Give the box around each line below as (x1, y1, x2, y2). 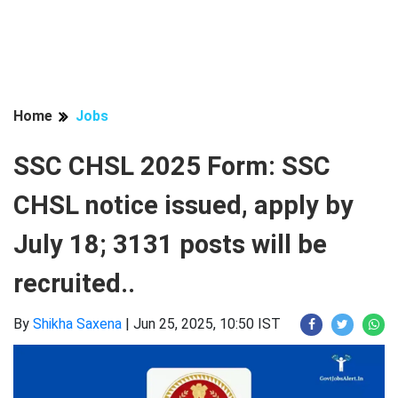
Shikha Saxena (33, 315, 122, 332)
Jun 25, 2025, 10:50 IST (133, 315, 281, 332)
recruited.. (13, 268, 135, 298)
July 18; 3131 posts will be (13, 229, 327, 259)
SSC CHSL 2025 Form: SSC (13, 151, 330, 181)
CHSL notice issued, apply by (13, 190, 354, 220)
